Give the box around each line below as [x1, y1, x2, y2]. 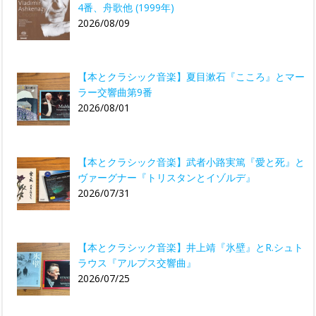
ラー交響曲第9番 [77, 85, 152, 99]
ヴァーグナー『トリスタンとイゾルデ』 [77, 171, 255, 185]
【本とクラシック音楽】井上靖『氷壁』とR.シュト [77, 240, 303, 254]
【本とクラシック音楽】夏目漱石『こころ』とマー [77, 70, 305, 84]
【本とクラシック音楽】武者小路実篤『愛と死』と [77, 155, 305, 169]
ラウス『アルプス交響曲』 [77, 255, 196, 269]
